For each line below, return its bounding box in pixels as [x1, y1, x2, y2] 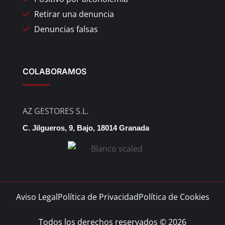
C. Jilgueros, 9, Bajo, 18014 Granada [23, 123, 149, 132]
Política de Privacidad [57, 191, 139, 202]
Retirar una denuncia [34, 8, 114, 20]
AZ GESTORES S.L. [23, 105, 88, 117]
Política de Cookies [138, 191, 209, 202]
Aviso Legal [16, 191, 58, 202]
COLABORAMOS [23, 66, 86, 76]
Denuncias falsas [34, 23, 98, 35]
